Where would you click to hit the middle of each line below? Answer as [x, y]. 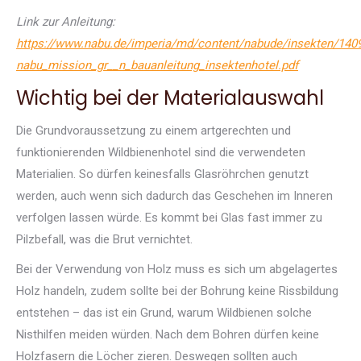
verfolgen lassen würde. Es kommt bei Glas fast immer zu [169, 217]
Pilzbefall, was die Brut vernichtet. [104, 239]
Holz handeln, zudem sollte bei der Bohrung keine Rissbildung [177, 290]
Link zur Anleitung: [66, 21]
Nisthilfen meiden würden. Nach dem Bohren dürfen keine [168, 334]
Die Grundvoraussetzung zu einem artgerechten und [154, 130]
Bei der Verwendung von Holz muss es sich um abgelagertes [177, 269]
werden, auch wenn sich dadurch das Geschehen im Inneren [174, 195]
